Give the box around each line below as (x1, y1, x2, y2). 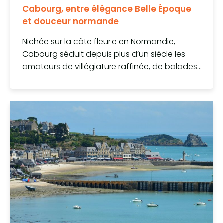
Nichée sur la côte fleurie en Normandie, (22, 35, 175, 47)
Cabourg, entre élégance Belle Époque (22, 2, 191, 15)
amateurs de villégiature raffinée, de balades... (22, 60, 202, 72)
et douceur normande (22, 15, 119, 27)
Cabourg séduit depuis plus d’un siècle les (22, 48, 185, 60)
